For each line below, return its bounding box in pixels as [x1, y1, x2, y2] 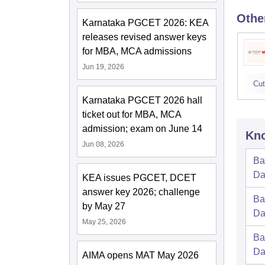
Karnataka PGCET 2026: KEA [82, 18, 208, 28]
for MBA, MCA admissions [82, 46, 192, 56]
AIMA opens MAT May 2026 [82, 250, 199, 260]
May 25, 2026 [82, 218, 126, 226]
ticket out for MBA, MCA [82, 109, 181, 119]
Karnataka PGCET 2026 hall [82, 95, 202, 105]
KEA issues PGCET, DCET [82, 173, 196, 183]
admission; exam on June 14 [82, 124, 202, 134]
